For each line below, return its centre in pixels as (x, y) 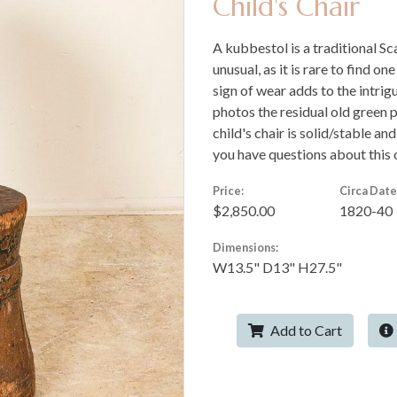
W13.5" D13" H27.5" (277, 267)
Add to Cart (305, 330)
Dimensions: (245, 247)
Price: (228, 190)
